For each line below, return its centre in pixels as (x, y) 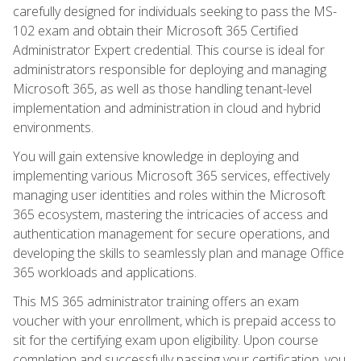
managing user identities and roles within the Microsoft (169, 195)
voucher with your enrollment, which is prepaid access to (174, 320)
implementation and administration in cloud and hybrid (167, 108)
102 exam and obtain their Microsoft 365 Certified (156, 30)
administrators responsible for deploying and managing (170, 69)
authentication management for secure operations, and (171, 233)
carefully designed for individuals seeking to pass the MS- (175, 11)
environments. (53, 127)
